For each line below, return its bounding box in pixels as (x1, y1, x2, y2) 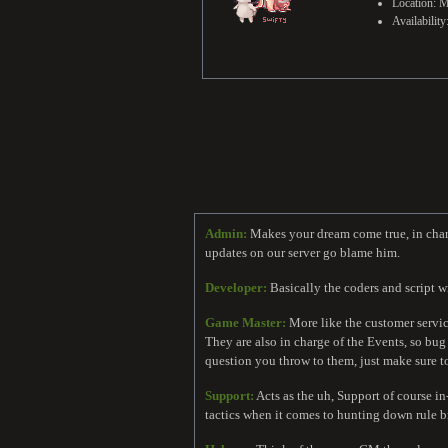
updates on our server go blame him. (205, 244, 400, 260)
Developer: (205, 279, 267, 295)
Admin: (205, 225, 247, 241)
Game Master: (205, 314, 286, 330)
